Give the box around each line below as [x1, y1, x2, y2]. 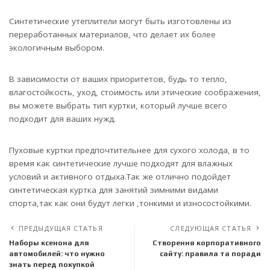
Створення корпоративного [152, 239, 261, 248]
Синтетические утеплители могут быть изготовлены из [9, 16, 231, 27]
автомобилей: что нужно [9, 250, 105, 259]
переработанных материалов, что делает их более [9, 29, 216, 40]
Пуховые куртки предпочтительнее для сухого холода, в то [9, 145, 250, 156]
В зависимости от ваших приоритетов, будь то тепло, [9, 74, 227, 85]
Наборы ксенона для [9, 239, 89, 248]
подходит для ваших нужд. [9, 113, 116, 125]
